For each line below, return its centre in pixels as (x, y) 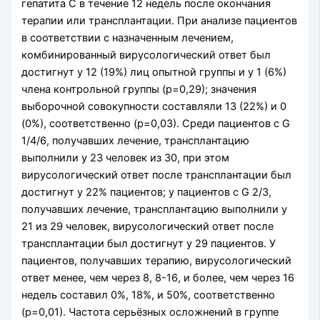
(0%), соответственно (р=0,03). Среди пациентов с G (156, 124)
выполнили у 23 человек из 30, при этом (126, 158)
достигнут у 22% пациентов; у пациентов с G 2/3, (147, 192)
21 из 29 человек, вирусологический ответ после (148, 227)
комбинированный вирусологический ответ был (146, 55)
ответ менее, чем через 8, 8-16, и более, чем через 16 (158, 278)
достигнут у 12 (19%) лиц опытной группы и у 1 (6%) (154, 72)
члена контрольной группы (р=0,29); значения (139, 90)
